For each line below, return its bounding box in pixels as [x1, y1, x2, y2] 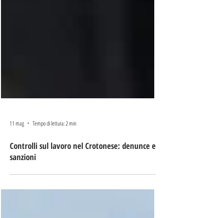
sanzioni [10, 186, 36, 198]
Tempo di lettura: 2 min [33, 154, 76, 163]
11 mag [10, 154, 24, 163]
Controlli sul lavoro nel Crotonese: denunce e [10, 175, 156, 186]
